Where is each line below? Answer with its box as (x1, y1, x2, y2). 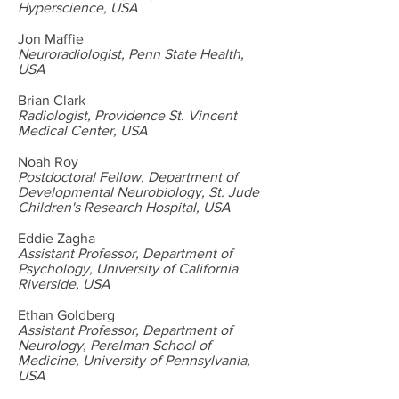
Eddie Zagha (18, 231, 95, 246)
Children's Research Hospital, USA (18, 199, 231, 215)
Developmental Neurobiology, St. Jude (18, 184, 259, 199)
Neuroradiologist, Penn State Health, (18, 46, 244, 61)
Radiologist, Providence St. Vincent (18, 108, 237, 123)
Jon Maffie (18, 31, 84, 46)
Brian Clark (18, 93, 85, 108)
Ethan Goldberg (18, 307, 115, 322)
